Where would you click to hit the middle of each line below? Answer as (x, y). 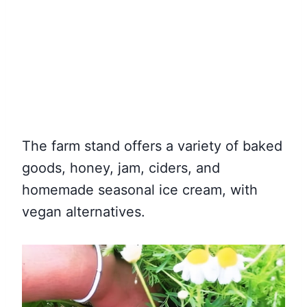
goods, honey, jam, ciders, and (121, 168)
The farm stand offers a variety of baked (152, 146)
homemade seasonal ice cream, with (140, 190)
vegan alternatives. (86, 212)
